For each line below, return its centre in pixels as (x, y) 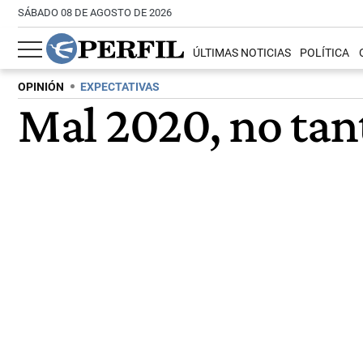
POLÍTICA (325, 53)
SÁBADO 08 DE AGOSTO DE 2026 (95, 13)
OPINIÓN (41, 87)
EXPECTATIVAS (120, 87)
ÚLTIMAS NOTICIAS (242, 53)
